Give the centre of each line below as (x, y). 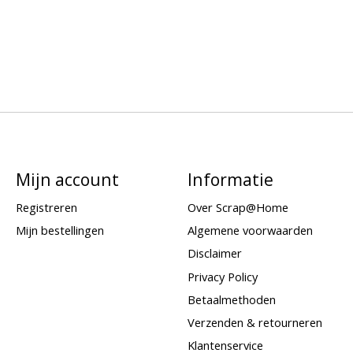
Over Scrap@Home (238, 208)
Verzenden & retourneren (255, 322)
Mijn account (67, 179)
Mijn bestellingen (59, 230)
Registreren (46, 208)
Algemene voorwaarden (250, 230)
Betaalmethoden (231, 299)
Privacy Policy (222, 276)
